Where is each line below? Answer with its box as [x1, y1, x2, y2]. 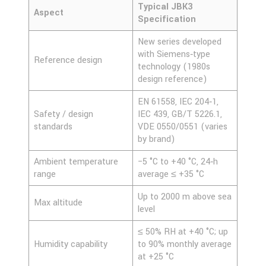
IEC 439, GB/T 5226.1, [138, 107, 222, 121]
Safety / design [34, 107, 93, 121]
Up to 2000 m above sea [138, 190, 232, 203]
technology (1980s [138, 60, 210, 73]
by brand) [138, 132, 178, 145]
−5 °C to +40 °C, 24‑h [138, 155, 218, 168]
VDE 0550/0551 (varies [138, 120, 227, 133]
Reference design [34, 53, 102, 66]
